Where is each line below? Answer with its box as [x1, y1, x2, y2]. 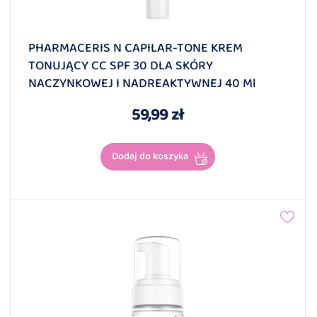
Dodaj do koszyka [111, 148, 188, 166]
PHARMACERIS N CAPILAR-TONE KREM [28, 38, 243, 59]
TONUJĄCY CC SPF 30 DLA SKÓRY [28, 56, 213, 76]
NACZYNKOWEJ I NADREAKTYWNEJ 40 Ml [28, 74, 256, 94]
